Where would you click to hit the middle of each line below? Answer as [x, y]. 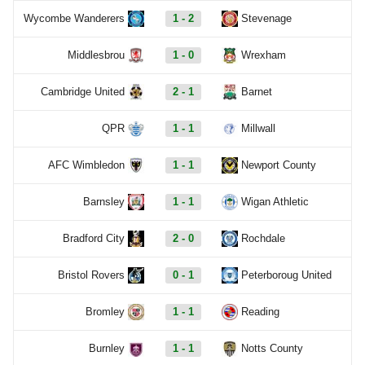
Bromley [105, 311]
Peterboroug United [286, 275]
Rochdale [263, 238]
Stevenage [266, 18]
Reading [260, 311]
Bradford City [94, 238]
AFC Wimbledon [86, 165]
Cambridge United [83, 91]
